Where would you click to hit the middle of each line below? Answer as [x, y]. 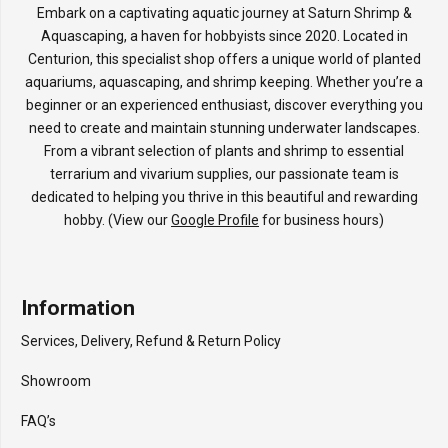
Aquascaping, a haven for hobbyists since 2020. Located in [224, 35]
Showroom [56, 380]
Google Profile [215, 219]
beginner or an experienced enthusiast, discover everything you [224, 104]
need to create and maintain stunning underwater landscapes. [224, 127]
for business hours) [321, 219]
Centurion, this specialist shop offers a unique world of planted [224, 58]
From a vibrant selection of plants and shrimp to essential [224, 150]
